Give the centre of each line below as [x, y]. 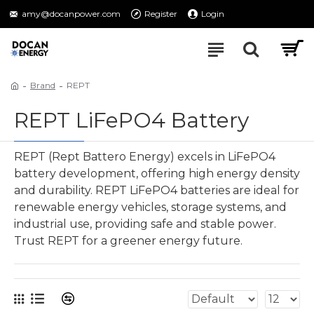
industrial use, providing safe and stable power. [145, 224]
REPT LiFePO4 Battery [131, 120]
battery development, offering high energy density [157, 173]
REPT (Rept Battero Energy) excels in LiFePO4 [145, 157]
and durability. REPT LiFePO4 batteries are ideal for [157, 190]
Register [161, 14]
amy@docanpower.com [71, 14]
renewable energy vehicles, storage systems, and [150, 207]
